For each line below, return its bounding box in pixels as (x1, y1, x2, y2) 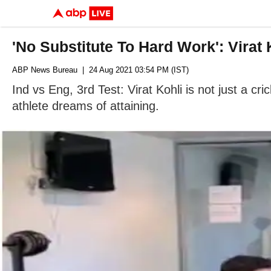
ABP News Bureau (12, 65, 77, 74)
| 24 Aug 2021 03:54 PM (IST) (77, 65, 189, 74)
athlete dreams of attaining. (12, 99, 159, 113)
